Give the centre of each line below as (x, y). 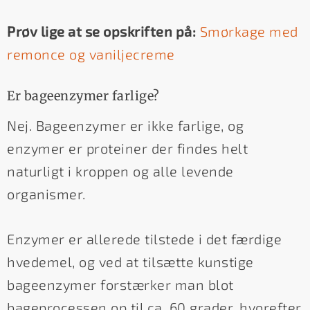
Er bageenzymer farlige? (83, 95)
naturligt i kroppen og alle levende (120, 171)
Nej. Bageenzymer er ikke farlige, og (125, 126)
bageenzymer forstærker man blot (120, 285)
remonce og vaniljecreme (91, 54)
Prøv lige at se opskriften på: (101, 31)
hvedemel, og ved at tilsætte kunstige (130, 262)
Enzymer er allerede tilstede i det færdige (144, 239)
